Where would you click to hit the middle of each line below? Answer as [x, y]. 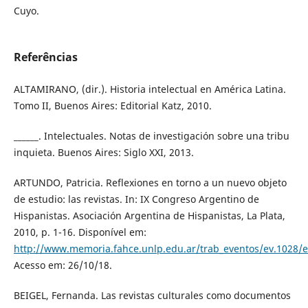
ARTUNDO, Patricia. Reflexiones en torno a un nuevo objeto [150, 183]
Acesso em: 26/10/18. [63, 265]
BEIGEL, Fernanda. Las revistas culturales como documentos [152, 296]
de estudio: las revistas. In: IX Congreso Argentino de [136, 199]
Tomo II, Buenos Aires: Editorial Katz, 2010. [112, 106]
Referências [45, 57]
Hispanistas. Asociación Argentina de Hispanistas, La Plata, [149, 216]
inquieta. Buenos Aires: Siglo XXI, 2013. [103, 153]
